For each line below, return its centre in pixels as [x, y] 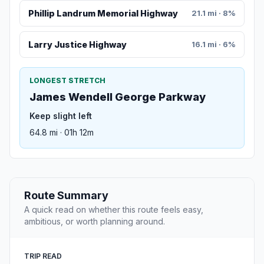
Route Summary [66, 196]
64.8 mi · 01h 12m [62, 133]
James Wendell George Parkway [118, 97]
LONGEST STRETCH [67, 81]
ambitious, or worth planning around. [95, 222]
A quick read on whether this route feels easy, [114, 210]
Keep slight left [61, 116]
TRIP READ [43, 256]
